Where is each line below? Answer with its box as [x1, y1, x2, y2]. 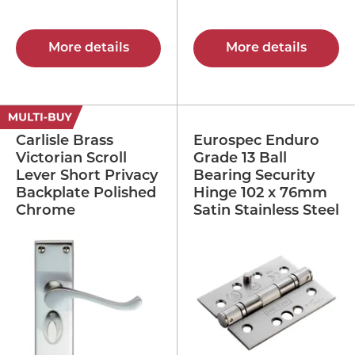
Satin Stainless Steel [193, 203, 339, 219]
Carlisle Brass [16, 133, 113, 149]
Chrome [16, 203, 75, 219]
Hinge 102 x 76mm [193, 185, 327, 201]
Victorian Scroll [16, 151, 127, 166]
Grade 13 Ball [193, 151, 287, 166]
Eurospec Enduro [193, 133, 319, 149]
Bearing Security [193, 168, 315, 184]
